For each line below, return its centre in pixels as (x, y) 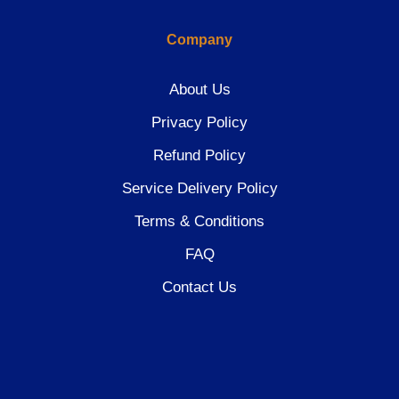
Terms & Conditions (199, 222)
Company (199, 40)
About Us (199, 90)
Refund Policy (199, 156)
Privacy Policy (199, 123)
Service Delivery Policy (199, 189)
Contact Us (199, 288)
